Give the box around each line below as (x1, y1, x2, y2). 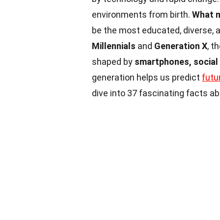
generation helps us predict (92, 72, 202, 82)
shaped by (92, 56, 135, 67)
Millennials (92, 41, 136, 51)
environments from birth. (92, 9, 192, 20)
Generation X (154, 41, 207, 51)
